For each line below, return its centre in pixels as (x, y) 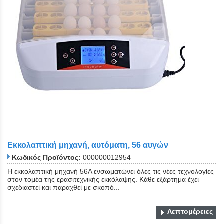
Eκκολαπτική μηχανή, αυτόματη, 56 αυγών (88, 145)
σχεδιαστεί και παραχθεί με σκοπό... (64, 188)
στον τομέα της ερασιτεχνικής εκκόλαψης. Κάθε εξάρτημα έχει (103, 180)
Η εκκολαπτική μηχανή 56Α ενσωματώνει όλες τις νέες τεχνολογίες (111, 172)
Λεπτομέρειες (190, 212)
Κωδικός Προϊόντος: (46, 158)
